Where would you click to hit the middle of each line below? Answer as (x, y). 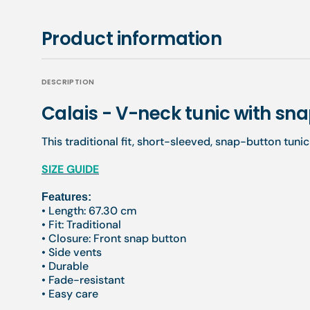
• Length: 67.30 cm (89, 211)
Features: (66, 197)
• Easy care (70, 294)
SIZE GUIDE (70, 169)
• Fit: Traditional (81, 225)
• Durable (65, 266)
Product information (132, 39)
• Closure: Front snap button (114, 238)
